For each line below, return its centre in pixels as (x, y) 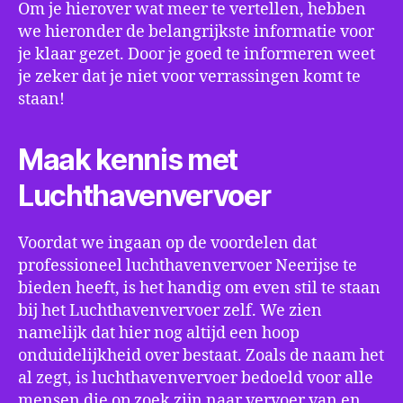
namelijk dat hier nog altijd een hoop (159, 333)
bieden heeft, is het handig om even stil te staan (199, 288)
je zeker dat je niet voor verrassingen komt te (189, 77)
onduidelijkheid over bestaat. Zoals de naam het (201, 356)
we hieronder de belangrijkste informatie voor (196, 32)
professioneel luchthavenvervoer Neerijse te (188, 266)
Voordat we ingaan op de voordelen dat (167, 243)
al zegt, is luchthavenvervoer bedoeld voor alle (196, 378)
